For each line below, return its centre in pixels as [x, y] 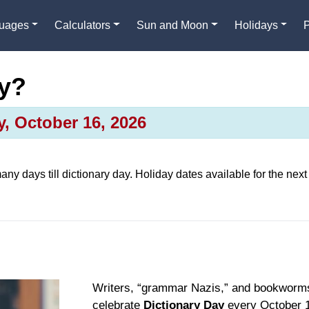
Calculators [83, 25]
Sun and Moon [173, 25]
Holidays [256, 25]
